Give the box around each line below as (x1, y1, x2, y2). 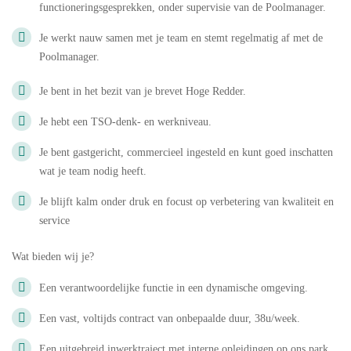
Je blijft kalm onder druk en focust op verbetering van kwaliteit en (39, 196, 334, 208)
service (39, 215, 70, 226)
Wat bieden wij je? (12, 251, 94, 262)
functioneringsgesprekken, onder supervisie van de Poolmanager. (39, 2, 326, 13)
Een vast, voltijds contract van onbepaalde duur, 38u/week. (39, 313, 300, 324)
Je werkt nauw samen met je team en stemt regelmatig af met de (39, 32, 323, 44)
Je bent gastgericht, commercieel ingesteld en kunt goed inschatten (39, 147, 333, 158)
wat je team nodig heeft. (39, 165, 147, 177)
